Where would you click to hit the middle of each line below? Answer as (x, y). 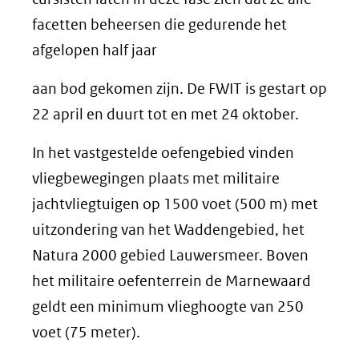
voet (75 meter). (86, 332)
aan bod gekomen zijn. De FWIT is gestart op (179, 89)
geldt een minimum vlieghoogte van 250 (168, 307)
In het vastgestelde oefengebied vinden (163, 153)
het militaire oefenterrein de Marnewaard (171, 281)
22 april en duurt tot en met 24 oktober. (165, 114)
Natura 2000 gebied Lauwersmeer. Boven (170, 255)
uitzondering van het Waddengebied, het (168, 230)
